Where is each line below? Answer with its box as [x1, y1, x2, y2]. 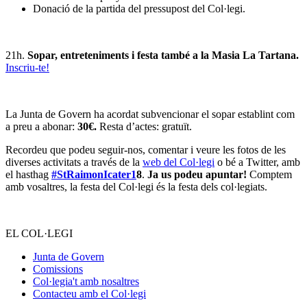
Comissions [33, 262, 83, 275]
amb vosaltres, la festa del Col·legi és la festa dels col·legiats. [5, 180, 267, 193]
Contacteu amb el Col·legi [33, 287, 146, 299]
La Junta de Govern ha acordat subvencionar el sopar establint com [5, 108, 295, 120]
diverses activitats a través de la [5, 156, 143, 168]
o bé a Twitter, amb [214, 156, 300, 168]
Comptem [247, 168, 292, 180]
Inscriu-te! [5, 61, 49, 73]
